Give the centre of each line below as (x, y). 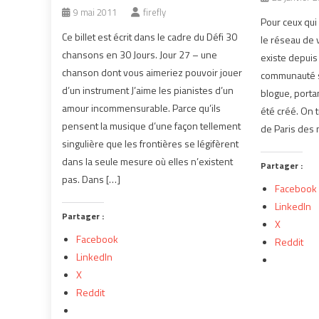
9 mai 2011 (95, 12)
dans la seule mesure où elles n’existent (148, 161)
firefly (155, 12)
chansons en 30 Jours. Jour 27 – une (140, 54)
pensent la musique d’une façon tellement (152, 126)
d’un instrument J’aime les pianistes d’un (148, 90)
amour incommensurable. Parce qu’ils (142, 108)
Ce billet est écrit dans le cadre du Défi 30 (150, 37)
